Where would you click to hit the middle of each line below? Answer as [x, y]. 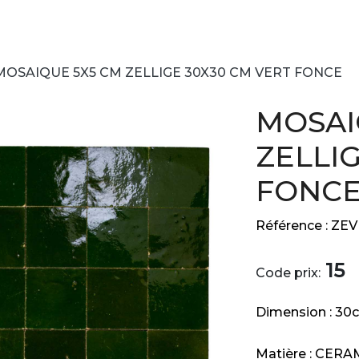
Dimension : [295, 312]
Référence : [293, 226]
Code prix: [288, 273]
